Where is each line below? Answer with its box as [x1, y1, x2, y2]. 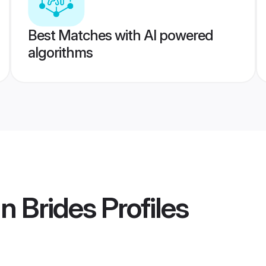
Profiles [96, 190, 188, 226]
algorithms [27, 44, 93, 61]
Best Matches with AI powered [27, 27, 213, 44]
